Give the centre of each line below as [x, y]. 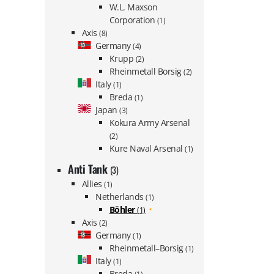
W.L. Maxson [133, 7]
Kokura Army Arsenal [150, 123]
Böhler [123, 209]
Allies [93, 183]
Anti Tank [89, 168]
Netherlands [121, 196]
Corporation [133, 20]
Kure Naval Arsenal [147, 149]
